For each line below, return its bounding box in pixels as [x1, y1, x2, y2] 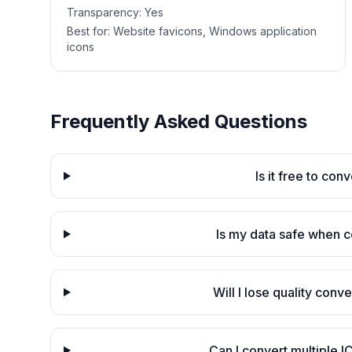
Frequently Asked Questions [50, 110, 307, 133]
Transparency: [67, 5, 145, 19]
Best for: [67, 24, 113, 38]
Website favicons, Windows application [113, 24, 317, 38]
